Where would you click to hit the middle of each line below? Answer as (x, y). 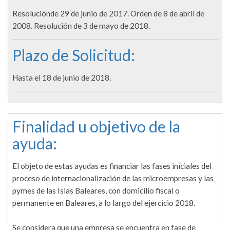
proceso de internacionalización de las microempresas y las (113, 178)
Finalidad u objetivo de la (96, 127)
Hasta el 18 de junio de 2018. (62, 78)
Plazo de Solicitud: (74, 55)
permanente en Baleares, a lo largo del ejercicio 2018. (104, 203)
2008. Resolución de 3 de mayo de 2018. (81, 26)
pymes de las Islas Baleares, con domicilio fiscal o (96, 191)
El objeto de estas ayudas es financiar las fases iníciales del (112, 166)
